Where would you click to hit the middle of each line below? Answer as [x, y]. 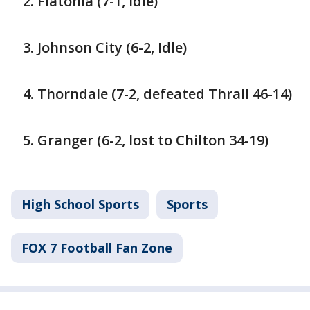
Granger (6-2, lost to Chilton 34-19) [153, 140]
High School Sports [80, 204]
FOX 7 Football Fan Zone [97, 247]
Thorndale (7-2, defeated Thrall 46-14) [165, 93]
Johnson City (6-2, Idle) [112, 47]
